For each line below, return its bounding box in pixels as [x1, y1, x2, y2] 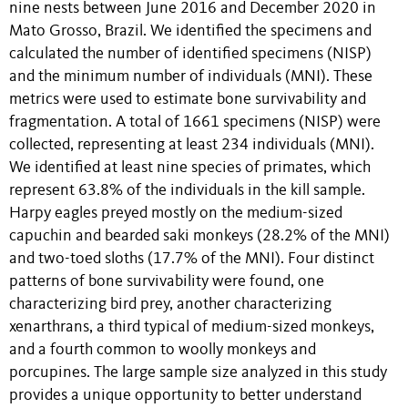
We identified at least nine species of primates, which [9, 159, 371, 176]
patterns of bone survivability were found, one [9, 273, 324, 290]
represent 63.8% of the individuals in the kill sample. [9, 182, 365, 199]
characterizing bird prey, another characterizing [9, 296, 331, 312]
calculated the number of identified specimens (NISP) [9, 46, 372, 62]
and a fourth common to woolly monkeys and [9, 342, 316, 358]
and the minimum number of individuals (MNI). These [9, 68, 372, 85]
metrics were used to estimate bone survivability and [9, 91, 366, 107]
